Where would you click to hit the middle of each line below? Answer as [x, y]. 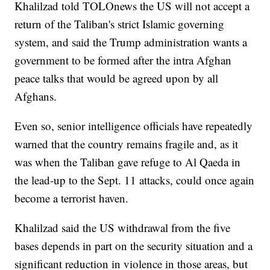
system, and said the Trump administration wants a [131, 42]
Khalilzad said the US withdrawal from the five [123, 228]
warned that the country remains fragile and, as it [127, 144]
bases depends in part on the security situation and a [134, 246]
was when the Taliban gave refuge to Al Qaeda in [128, 162]
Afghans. [36, 96]
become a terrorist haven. [72, 198]
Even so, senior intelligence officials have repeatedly [134, 126]
